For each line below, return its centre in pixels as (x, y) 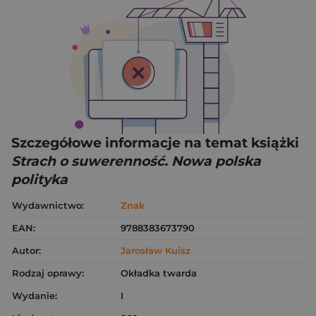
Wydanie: (35, 295)
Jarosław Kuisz (156, 250)
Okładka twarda (159, 273)
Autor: (26, 250)
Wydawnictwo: (48, 205)
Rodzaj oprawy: (48, 273)
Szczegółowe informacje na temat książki (155, 142)
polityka (39, 179)
